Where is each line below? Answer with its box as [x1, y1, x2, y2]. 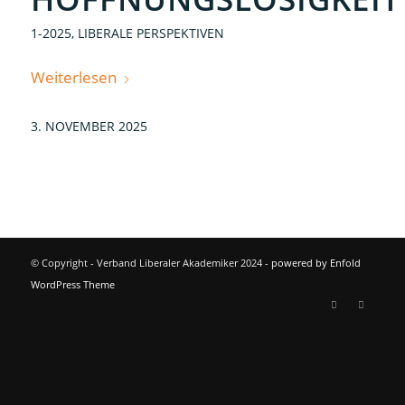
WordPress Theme [30, 278, 115, 291]
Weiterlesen [30, 66, 117, 88]
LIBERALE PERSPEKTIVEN [77, 24, 224, 42]
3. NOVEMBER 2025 [30, 118, 147, 135]
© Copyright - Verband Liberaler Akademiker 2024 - [30, 256, 271, 269]
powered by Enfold [270, 256, 361, 269]
